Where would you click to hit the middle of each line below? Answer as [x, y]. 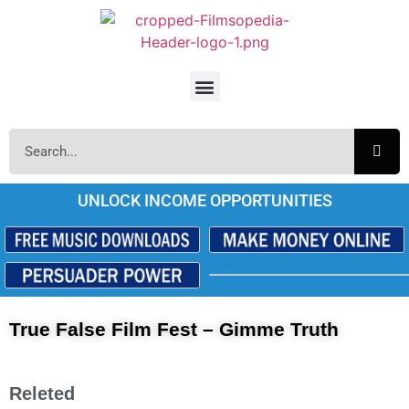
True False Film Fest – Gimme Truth [174, 330]
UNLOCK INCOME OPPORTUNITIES [204, 200]
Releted [42, 394]
